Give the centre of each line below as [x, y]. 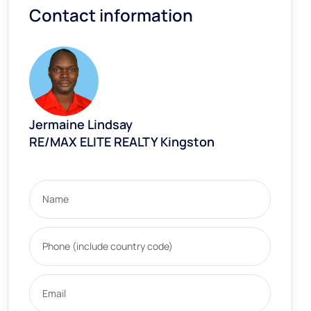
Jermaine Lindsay [81, 124]
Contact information [111, 15]
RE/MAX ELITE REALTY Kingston [122, 141]
